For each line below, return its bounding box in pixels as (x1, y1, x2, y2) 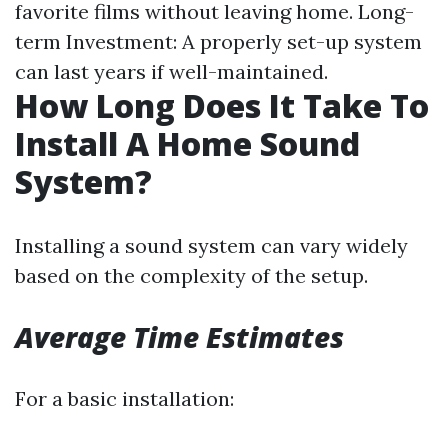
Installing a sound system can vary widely (15, 233, 408, 258)
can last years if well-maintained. (15, 59, 328, 84)
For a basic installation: (15, 386, 234, 411)
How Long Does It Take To (15, 84, 429, 127)
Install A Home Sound (15, 122, 360, 165)
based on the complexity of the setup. (15, 263, 368, 288)
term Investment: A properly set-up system (15, 29, 422, 54)
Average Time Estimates (15, 318, 344, 356)
